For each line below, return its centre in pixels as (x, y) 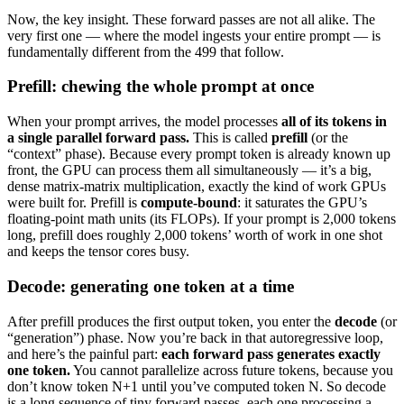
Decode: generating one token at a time (151, 286)
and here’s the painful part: (84, 353)
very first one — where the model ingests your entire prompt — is (194, 35)
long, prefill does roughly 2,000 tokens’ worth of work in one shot (195, 235)
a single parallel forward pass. (98, 138)
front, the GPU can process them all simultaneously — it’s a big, (189, 170)
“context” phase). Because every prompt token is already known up (199, 154)
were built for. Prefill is (74, 203)
